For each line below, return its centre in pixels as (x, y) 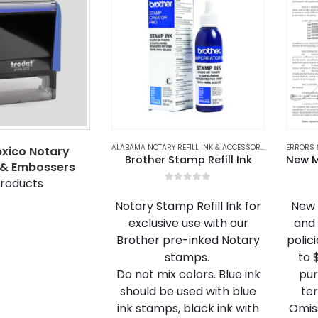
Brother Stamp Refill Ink (188, 159)
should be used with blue (188, 291)
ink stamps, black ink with (188, 308)
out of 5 (197, 188)
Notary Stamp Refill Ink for (188, 206)
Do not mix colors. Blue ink (188, 274)
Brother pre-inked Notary (188, 240)
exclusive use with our (188, 223)
